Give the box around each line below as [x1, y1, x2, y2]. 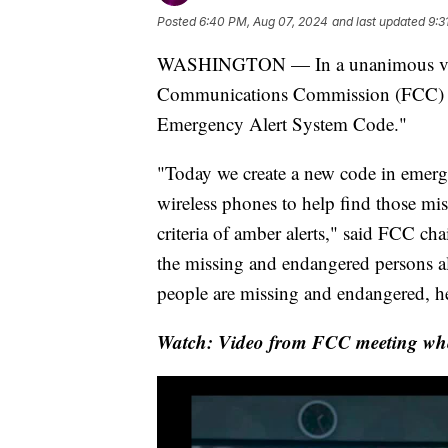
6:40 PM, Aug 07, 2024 [199, 14, 328, 30]
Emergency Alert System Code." [157, 111, 407, 137]
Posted [157, 14, 199, 30]
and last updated [332, 14, 425, 30]
